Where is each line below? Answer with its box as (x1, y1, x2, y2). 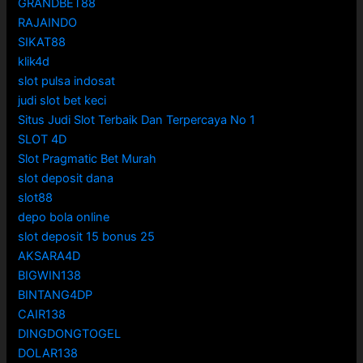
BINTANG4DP (18, 288, 93, 303)
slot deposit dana (18, 171, 114, 186)
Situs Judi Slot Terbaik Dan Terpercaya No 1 (18, 113, 256, 128)
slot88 (18, 190, 53, 206)
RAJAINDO (18, 15, 78, 31)
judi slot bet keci (18, 93, 107, 109)
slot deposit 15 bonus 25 (18, 229, 156, 245)
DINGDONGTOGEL (18, 327, 122, 342)
